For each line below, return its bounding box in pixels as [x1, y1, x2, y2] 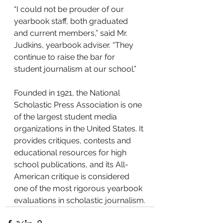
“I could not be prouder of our [14, 4, 126, 14]
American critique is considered [14, 172, 131, 181]
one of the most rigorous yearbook [14, 184, 144, 193]
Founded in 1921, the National [14, 88, 122, 98]
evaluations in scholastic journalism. [14, 196, 145, 205]
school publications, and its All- [14, 160, 128, 169]
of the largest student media [14, 112, 119, 121]
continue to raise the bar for [14, 52, 117, 62]
